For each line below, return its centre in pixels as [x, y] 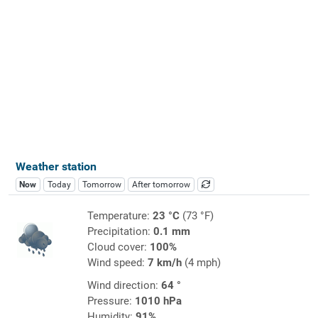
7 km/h [164, 262]
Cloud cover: [118, 247]
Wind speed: [117, 262]
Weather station [56, 166]
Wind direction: [124, 285]
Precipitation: [120, 231]
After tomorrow [161, 184]
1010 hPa [158, 301]
